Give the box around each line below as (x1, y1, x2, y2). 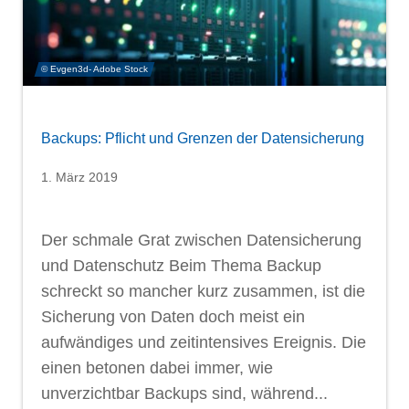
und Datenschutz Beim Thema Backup (41, 256, 321, 275)
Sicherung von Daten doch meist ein (41, 307, 305, 326)
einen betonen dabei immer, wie (41, 358, 273, 377)
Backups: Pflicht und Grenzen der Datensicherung (41, 130, 364, 146)
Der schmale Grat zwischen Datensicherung (41, 230, 362, 249)
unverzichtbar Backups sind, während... (41, 383, 328, 403)
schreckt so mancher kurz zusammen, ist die (41, 281, 365, 300)
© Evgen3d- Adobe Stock (41, 63, 148, 74)
